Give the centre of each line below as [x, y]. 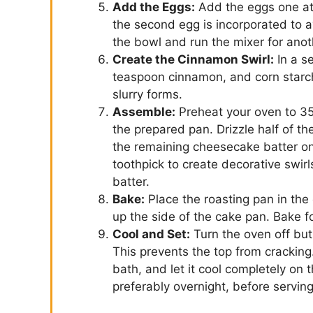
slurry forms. [147, 94]
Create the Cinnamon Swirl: [193, 59]
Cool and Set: [151, 234]
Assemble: [144, 111]
